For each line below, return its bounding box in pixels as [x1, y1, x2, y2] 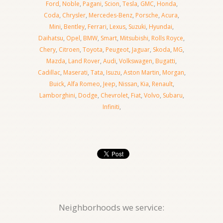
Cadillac [37, 68, 60, 77]
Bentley [64, 22, 85, 31]
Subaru [162, 91, 183, 100]
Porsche [135, 11, 158, 19]
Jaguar [131, 45, 150, 54]
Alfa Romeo [67, 80, 100, 88]
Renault [151, 80, 173, 88]
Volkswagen [119, 57, 152, 65]
